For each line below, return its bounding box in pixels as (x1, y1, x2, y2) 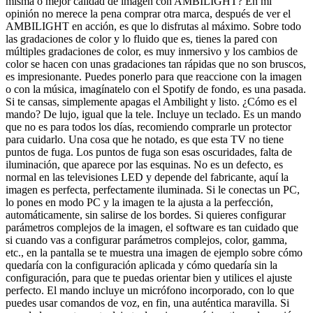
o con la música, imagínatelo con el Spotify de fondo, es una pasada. (6, 82, 306, 95)
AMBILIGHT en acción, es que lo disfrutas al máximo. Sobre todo (6, 20, 301, 32)
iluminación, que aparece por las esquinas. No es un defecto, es (6, 158, 283, 170)
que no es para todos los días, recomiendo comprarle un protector (6, 120, 291, 133)
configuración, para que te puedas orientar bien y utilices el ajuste (6, 271, 292, 284)
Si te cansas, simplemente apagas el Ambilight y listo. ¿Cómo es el (6, 95, 297, 108)
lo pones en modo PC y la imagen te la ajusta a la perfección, (6, 196, 273, 208)
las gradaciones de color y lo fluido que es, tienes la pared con (6, 32, 277, 45)
